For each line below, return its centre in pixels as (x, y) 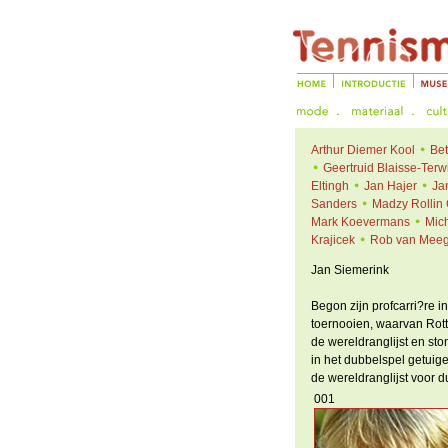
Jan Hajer (390, 186)
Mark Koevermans (360, 222)
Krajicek (332, 240)
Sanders (333, 204)
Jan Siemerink (349, 270)
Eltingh (329, 186)
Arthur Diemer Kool (362, 150)
